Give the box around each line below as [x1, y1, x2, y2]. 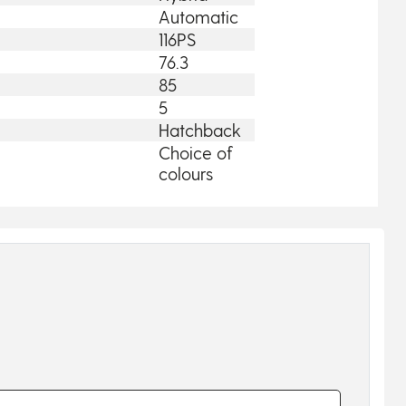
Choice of [159, 141, 234, 163]
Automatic [159, 5, 239, 27]
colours [159, 162, 214, 184]
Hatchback [159, 119, 242, 140]
